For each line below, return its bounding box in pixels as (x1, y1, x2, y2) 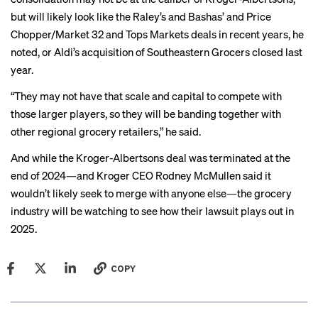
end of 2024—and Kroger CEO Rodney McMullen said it (11, 168, 271, 182)
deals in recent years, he (189, 27, 304, 41)
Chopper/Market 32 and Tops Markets (11, 27, 189, 41)
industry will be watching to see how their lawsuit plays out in (11, 204, 294, 218)
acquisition (82, 45, 133, 59)
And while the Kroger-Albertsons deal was (11, 150, 209, 165)
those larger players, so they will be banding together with (11, 106, 281, 121)
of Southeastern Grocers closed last (133, 45, 302, 59)
